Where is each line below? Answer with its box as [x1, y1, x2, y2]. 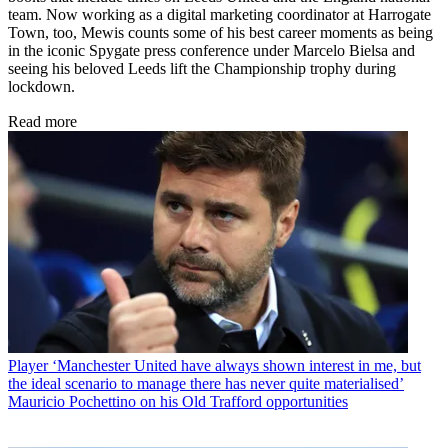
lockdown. [8, 78, 75, 96]
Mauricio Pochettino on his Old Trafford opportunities [8, 393, 348, 411]
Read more [8, 113, 77, 131]
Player [8, 357, 48, 375]
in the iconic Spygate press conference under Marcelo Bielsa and [8, 42, 415, 60]
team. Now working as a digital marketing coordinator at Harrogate [8, 6, 431, 24]
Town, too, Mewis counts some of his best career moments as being [8, 24, 433, 42]
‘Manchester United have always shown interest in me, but [52, 357, 421, 375]
